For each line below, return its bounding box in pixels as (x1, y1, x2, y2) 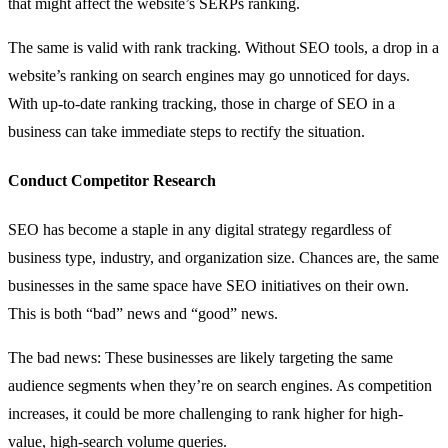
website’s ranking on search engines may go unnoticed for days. (8, 66, 410, 84)
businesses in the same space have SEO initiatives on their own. (8, 277, 409, 295)
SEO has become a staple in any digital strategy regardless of (8, 221, 391, 239)
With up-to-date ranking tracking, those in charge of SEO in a (8, 94, 395, 112)
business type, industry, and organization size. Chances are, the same (8, 249, 439, 267)
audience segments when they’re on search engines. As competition (8, 377, 432, 395)
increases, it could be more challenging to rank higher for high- (8, 405, 403, 423)
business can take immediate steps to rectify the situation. (8, 122, 365, 140)
